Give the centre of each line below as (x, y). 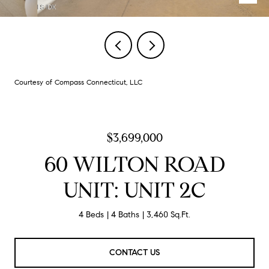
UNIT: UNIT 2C (134, 190)
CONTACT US (134, 252)
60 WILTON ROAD (134, 164)
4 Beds (91, 215)
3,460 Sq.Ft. (168, 215)
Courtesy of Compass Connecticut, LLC (78, 82)
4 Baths (125, 215)
